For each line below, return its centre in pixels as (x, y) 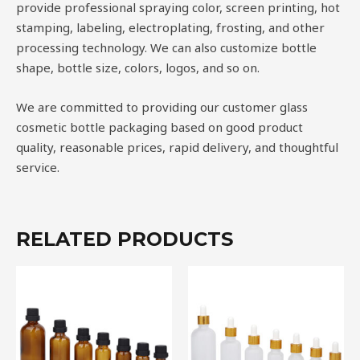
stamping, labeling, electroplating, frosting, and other (170, 27)
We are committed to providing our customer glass (162, 106)
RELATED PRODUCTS (125, 239)
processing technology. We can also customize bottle (166, 47)
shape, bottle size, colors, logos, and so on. (138, 67)
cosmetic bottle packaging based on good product (160, 127)
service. (38, 167)
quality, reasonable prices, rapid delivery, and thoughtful (177, 147)
